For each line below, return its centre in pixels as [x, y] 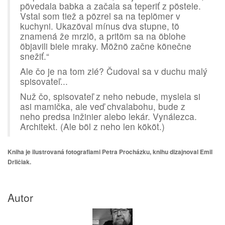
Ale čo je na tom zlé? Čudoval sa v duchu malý [114, 71]
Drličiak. [19, 162]
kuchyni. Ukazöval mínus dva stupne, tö [100, 26]
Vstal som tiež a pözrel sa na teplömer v [100, 16]
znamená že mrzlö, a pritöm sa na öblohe [103, 36]
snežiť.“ [35, 56]
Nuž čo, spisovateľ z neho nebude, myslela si [110, 96]
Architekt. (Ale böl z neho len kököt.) [92, 126]
